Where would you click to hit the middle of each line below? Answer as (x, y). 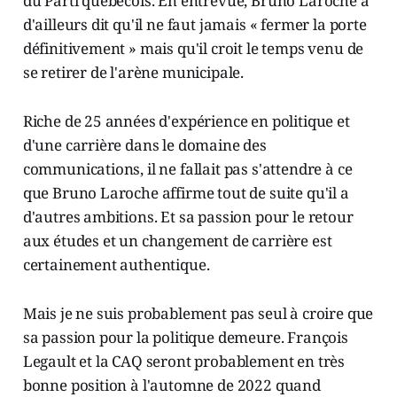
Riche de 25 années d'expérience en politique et (186, 121)
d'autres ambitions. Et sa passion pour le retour (188, 217)
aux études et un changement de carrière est (177, 241)
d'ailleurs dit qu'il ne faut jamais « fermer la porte (195, 24)
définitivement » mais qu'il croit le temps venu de (193, 48)
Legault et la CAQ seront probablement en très (184, 361)
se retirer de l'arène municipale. (133, 72)
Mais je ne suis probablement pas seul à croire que (198, 313)
